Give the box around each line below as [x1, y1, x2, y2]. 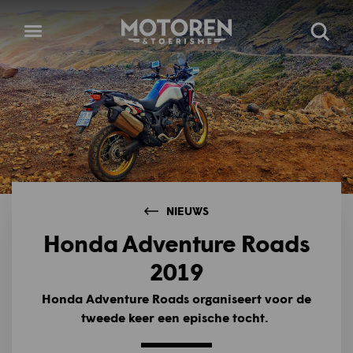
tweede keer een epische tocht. [81, 310, 272, 325]
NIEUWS [166, 204, 209, 218]
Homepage [121, 20, 186, 35]
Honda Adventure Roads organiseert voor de [42, 291, 311, 307]
